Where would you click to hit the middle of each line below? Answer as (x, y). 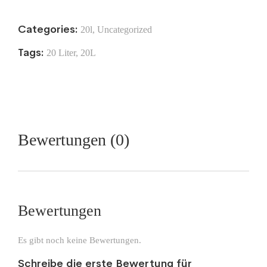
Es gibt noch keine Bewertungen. (80, 240)
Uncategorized (125, 29)
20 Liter (61, 52)
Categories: (48, 29)
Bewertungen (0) (74, 139)
